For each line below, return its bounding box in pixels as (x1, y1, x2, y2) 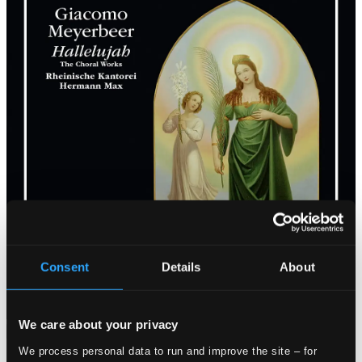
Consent (40, 259, 89, 274)
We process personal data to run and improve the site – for (19, 344, 317, 357)
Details (161, 259, 201, 274)
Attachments (13, 325, 73, 338)
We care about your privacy (19, 317, 179, 331)
